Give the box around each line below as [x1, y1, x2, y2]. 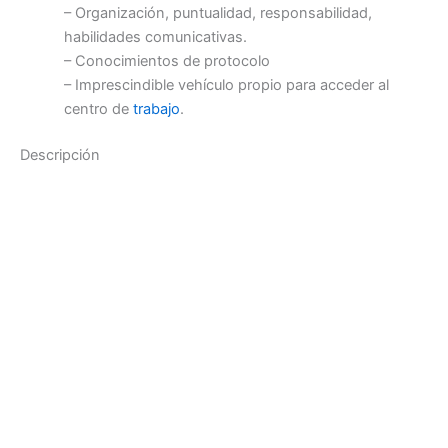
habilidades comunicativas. [63, 28, 247, 47]
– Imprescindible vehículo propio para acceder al [63, 76, 389, 95]
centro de [63, 100, 133, 119]
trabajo [132, 100, 180, 119]
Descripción [20, 146, 100, 165]
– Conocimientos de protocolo [63, 52, 270, 71]
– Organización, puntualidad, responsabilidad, [63, 4, 372, 23]
